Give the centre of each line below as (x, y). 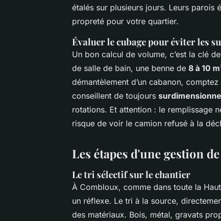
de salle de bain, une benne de (130, 68)
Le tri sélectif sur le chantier (131, 174)
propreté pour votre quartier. (125, 21)
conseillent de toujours (115, 95)
